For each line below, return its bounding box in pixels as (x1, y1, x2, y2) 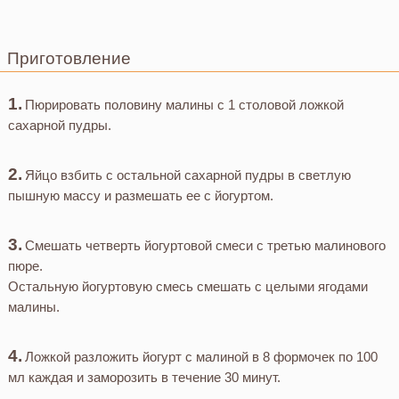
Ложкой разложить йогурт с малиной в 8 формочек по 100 (25, 348, 379, 364)
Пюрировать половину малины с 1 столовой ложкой (25, 96, 345, 112)
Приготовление (7, 48, 131, 68)
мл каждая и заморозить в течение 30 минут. (7, 369, 281, 385)
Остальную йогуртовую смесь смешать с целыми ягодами (7, 278, 368, 294)
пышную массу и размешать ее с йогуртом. (7, 187, 273, 203)
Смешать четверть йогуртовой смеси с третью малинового (25, 237, 387, 253)
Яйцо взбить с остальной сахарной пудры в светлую (25, 167, 352, 183)
